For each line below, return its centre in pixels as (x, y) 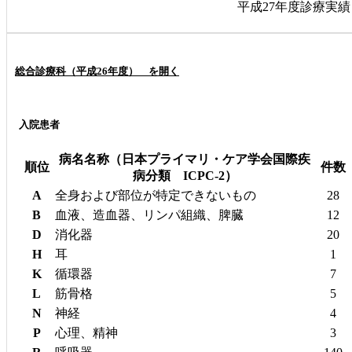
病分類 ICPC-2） (185, 175)
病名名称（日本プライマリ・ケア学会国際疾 (185, 159)
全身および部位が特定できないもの (156, 195)
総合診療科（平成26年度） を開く (97, 71)
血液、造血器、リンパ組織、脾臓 (149, 214)
